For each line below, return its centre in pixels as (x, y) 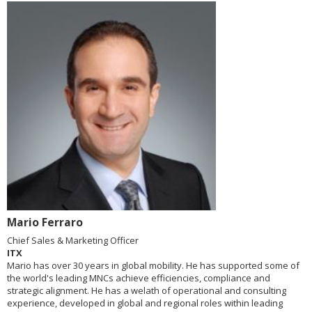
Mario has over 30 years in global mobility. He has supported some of (153, 266)
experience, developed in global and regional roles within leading (145, 303)
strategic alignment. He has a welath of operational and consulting (147, 291)
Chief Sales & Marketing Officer (73, 241)
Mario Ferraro (45, 223)
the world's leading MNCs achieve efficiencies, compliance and (139, 278)
